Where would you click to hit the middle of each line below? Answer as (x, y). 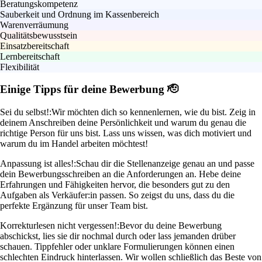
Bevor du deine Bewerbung (170, 226)
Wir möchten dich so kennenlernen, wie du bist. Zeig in (154, 112)
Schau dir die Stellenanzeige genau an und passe (165, 164)
